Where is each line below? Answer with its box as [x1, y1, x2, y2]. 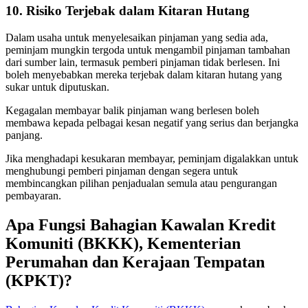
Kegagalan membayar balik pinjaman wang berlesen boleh [5, 104, 259, 116]
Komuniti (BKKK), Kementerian [5, 234, 241, 252]
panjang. [5, 129, 43, 141]
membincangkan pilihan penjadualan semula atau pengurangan [5, 177, 277, 189]
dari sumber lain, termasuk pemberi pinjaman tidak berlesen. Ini [5, 56, 280, 68]
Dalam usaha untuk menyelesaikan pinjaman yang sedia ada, [5, 31, 268, 43]
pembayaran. [5, 189, 61, 201]
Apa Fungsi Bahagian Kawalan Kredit [5, 215, 276, 234]
